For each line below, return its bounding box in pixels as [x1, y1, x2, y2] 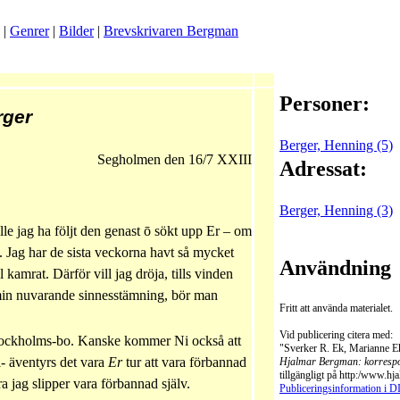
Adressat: [279, 157, 367, 180]
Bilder [59, 23, 94, 38]
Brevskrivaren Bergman [104, 23, 238, 38]
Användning [279, 255, 391, 279]
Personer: [279, 92, 370, 115]
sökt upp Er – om [150, 223, 252, 238]
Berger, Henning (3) [279, 203, 393, 218]
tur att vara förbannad [122, 354, 246, 371]
